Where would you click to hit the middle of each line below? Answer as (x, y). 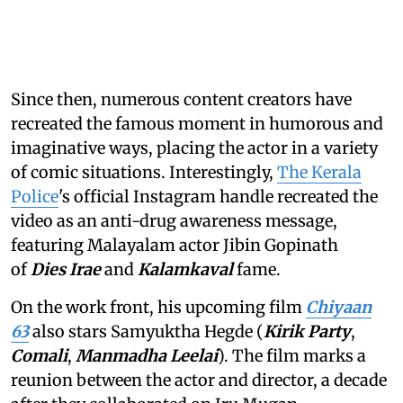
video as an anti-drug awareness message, (174, 220)
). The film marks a (292, 355)
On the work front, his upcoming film (158, 307)
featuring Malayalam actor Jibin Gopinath (175, 245)
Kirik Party (307, 331)
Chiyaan (339, 307)
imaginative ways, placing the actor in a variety (194, 148)
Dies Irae (67, 269)
